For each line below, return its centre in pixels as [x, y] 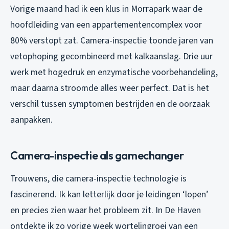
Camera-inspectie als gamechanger [97, 155]
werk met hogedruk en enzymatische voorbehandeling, [114, 72]
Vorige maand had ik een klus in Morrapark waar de [106, 9]
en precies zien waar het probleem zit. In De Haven [106, 210]
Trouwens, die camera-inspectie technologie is [98, 178]
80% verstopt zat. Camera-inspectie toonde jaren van [112, 40]
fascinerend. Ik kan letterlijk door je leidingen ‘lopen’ [109, 194]
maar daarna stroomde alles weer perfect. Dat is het [110, 88]
